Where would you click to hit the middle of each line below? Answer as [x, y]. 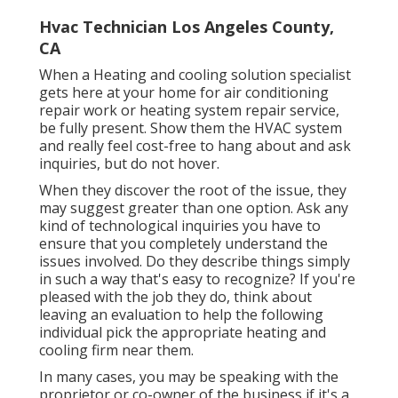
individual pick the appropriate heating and [183, 333]
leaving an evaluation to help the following [181, 315]
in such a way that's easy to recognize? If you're [197, 279]
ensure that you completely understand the [183, 244]
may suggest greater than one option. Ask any [194, 208]
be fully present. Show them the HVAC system [191, 128]
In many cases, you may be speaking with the [189, 377]
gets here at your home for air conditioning [184, 93]
